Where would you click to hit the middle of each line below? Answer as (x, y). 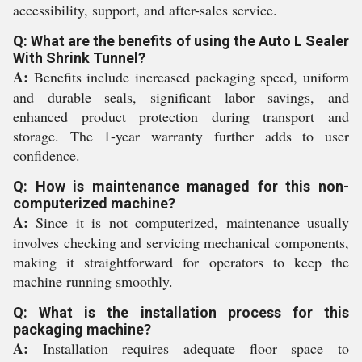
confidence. (46, 155)
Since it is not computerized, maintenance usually (189, 222)
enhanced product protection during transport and (181, 116)
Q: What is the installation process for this (181, 312)
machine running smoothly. (93, 281)
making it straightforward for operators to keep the (181, 262)
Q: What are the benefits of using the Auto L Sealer (181, 41)
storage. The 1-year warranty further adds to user (181, 136)
